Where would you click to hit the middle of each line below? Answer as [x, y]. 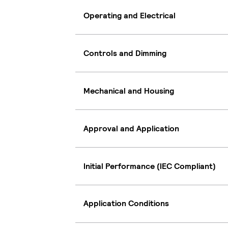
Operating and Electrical [130, 15]
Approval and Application [131, 128]
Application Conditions [126, 204]
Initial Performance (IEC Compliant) [150, 166]
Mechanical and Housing [129, 91]
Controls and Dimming [125, 53]
